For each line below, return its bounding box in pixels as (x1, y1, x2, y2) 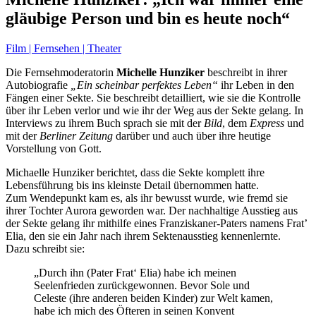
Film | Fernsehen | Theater (6, 42, 121, 54)
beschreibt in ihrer (205, 66, 287, 78)
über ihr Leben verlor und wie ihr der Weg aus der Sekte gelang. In (6, 104, 303, 116)
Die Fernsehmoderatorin (6, 66, 116, 78)
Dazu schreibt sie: (6, 242, 85, 255)
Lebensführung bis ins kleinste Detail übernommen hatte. (6, 178, 259, 191)
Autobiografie (6, 78, 71, 91)
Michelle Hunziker (116, 66, 205, 78)
